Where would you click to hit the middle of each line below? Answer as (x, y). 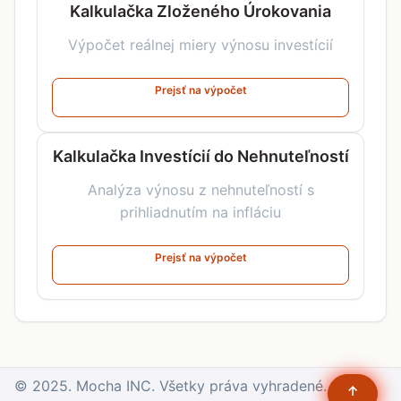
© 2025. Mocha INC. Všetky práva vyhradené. (171, 386)
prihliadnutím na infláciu (200, 212)
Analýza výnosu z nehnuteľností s (200, 189)
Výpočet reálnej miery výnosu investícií (200, 44)
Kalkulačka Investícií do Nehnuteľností (200, 156)
